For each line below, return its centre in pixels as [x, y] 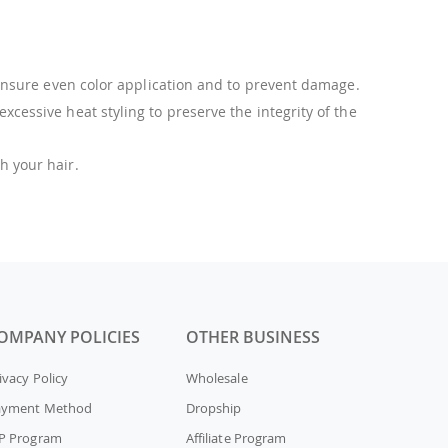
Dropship [214, 407]
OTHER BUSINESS [253, 336]
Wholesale [217, 377]
